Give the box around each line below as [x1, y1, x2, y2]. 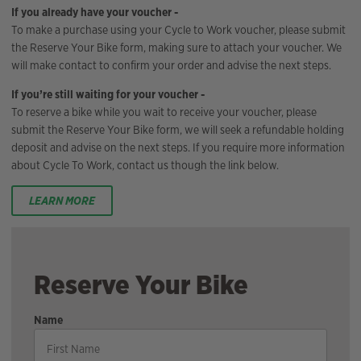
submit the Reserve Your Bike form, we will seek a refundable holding [11, 122, 344, 138]
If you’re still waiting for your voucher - [11, 87, 205, 102]
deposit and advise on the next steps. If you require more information [11, 140, 345, 156]
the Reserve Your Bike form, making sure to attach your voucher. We [11, 40, 342, 56]
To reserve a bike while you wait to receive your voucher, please [11, 105, 317, 120]
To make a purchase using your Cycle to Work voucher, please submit [11, 23, 346, 38]
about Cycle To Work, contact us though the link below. [11, 158, 279, 173]
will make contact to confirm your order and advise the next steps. [11, 58, 331, 73]
